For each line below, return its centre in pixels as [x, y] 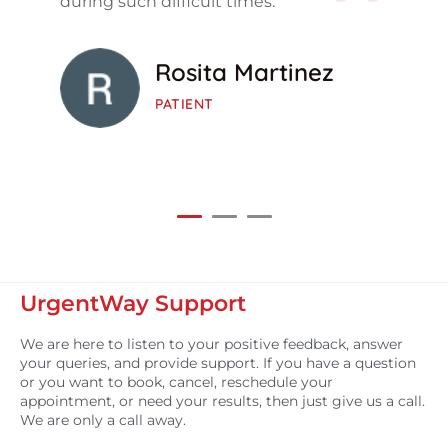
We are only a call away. [103, 420]
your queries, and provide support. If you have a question [218, 363]
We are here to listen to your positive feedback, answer [211, 344]
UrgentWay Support [133, 304]
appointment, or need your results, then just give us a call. [222, 401]
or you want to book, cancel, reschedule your [176, 382]
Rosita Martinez [244, 72]
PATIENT [184, 104]
